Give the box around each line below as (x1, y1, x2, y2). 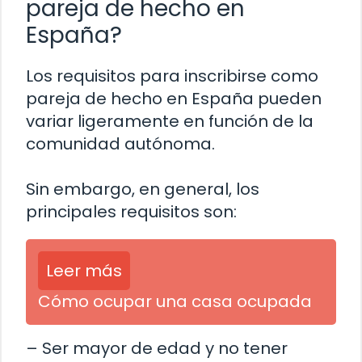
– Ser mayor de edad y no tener (26, 336, 288, 360)
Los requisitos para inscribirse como (26, 64, 318, 87)
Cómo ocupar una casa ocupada (38, 289, 312, 313)
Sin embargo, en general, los (26, 177, 259, 200)
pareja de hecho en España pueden (26, 86, 322, 110)
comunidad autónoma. (26, 132, 215, 155)
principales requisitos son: (26, 200, 237, 223)
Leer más (46, 259, 122, 282)
